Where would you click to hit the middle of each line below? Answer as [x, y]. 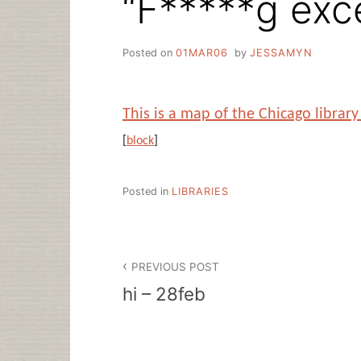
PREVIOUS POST [176, 266]
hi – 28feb [164, 293]
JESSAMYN [281, 52]
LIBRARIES [200, 192]
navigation [172, 284]
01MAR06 [202, 52]
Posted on [149, 52]
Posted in [147, 192]
